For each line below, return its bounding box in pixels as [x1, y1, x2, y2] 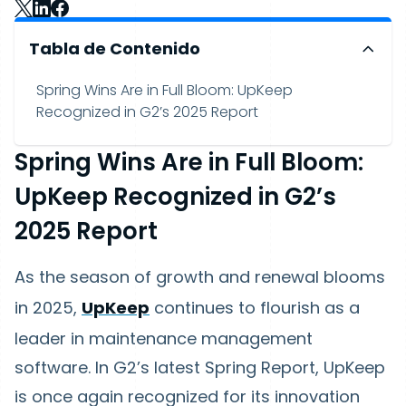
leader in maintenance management [14, 327, 313, 350]
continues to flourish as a [150, 296, 360, 319]
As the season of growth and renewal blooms [14, 266, 385, 288]
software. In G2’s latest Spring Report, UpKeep [14, 356, 385, 379]
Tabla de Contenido [29, 37, 200, 60]
